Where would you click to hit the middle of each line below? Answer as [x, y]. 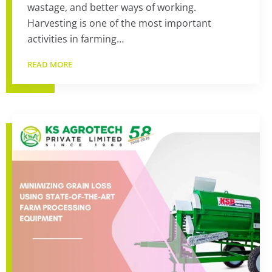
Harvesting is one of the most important [119, 23]
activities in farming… [76, 39]
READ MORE [51, 64]
